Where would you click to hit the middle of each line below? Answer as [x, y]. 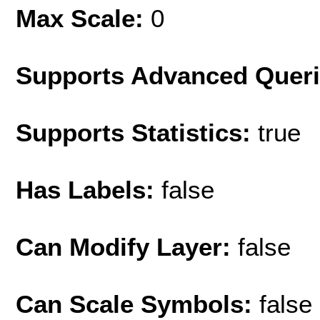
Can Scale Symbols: [137, 304]
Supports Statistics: [137, 132]
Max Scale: [83, 18]
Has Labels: [89, 189]
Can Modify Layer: [127, 246]
